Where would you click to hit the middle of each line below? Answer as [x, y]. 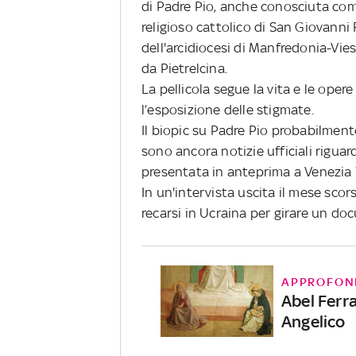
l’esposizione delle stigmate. [228, 109]
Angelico [313, 321]
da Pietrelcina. [184, 68]
